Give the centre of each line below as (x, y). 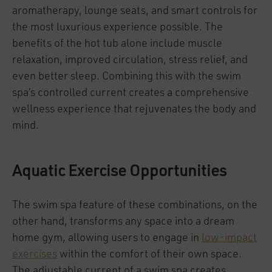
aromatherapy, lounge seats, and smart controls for (135, 11)
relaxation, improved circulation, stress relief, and (130, 60)
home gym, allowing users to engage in (107, 238)
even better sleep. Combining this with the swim (127, 76)
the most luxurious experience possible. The (117, 27)
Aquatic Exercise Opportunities (119, 172)
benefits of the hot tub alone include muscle (117, 44)
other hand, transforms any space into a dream (123, 222)
